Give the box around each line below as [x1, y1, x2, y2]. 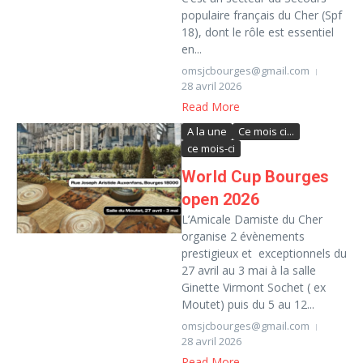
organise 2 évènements [181, 228, 305, 244]
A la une [187, 124, 227, 139]
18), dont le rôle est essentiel [181, 24, 334, 40]
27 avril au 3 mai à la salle [181, 263, 316, 278]
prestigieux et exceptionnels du [181, 246, 347, 261]
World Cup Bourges [181, 167, 330, 186]
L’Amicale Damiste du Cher [181, 211, 322, 227]
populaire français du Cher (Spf [181, 7, 342, 23]
